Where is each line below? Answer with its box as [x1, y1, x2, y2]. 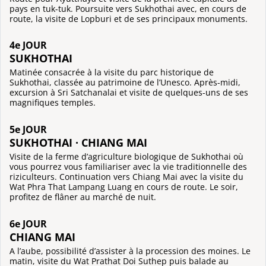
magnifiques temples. [9, 97, 96, 109]
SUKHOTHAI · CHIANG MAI [9, 135, 147, 150]
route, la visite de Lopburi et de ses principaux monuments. [9, 12, 248, 24]
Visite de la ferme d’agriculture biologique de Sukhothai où [9, 150, 243, 162]
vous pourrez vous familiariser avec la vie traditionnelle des [9, 160, 247, 172]
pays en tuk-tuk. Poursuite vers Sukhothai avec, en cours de [9, 2, 246, 14]
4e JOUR [9, 39, 47, 52]
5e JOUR [9, 123, 47, 137]
